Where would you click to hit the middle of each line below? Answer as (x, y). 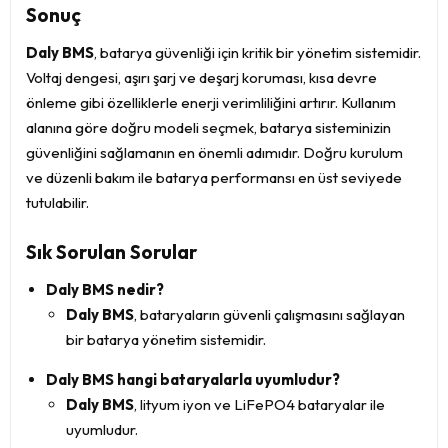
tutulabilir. (57, 202)
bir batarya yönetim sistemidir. (166, 339)
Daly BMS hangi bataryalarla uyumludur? (193, 379)
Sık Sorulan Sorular (111, 252)
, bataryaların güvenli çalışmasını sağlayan (269, 314)
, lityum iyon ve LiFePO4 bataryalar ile (259, 404)
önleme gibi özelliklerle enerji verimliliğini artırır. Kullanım (211, 102)
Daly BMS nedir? (105, 289)
